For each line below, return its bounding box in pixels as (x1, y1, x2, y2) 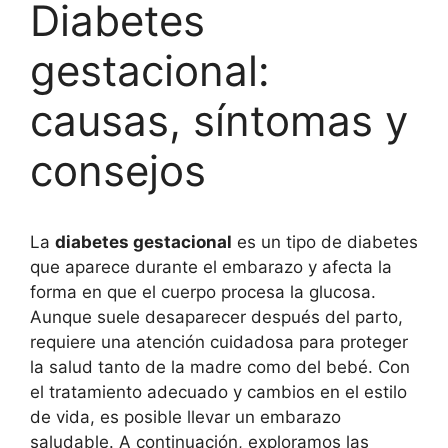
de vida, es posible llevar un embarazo (30, 407, 341, 428)
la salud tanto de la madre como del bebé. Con (30, 357, 410, 378)
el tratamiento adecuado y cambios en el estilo (30, 382, 407, 403)
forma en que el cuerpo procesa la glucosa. (30, 282, 376, 303)
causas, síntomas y (30, 95, 408, 147)
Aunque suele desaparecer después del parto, (30, 307, 403, 328)
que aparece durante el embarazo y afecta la (30, 257, 392, 278)
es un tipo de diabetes (232, 232, 418, 253)
